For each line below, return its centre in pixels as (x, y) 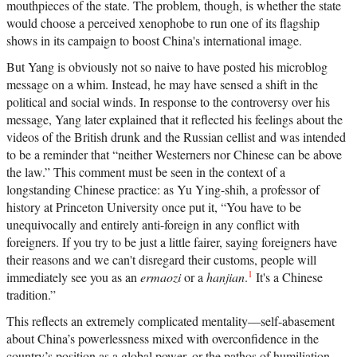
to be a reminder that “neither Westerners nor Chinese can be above (174, 155)
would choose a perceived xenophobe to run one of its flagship (163, 23)
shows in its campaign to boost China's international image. (154, 41)
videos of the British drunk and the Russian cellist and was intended (176, 137)
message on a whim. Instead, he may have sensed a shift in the (162, 84)
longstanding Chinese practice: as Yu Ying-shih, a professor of (163, 190)
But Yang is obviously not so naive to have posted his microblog (167, 67)
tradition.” (31, 295)
